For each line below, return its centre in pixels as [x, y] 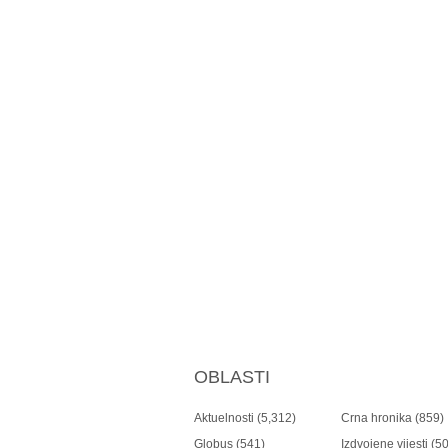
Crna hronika [376, 418]
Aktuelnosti [224, 418]
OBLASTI [232, 377]
